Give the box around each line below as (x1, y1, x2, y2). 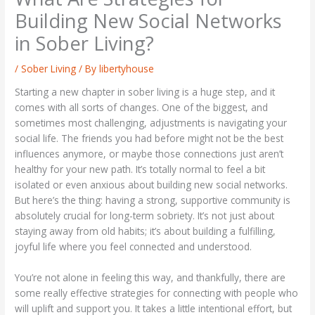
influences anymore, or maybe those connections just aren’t (15, 147, 284, 161)
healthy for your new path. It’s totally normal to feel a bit (15, 162, 266, 176)
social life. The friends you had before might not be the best (15, 131, 284, 146)
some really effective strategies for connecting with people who (15, 286, 299, 300)
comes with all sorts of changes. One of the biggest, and (15, 101, 269, 115)
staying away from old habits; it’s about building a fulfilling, (15, 224, 276, 238)
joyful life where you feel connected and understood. (15, 240, 252, 254)
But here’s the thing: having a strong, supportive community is (15, 193, 291, 207)
